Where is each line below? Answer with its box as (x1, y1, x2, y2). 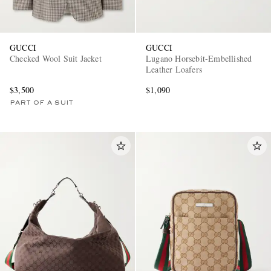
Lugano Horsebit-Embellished (146, 52, 252, 64)
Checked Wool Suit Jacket (10, 52, 102, 64)
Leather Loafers (146, 63, 202, 75)
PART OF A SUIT (10, 99, 73, 106)
